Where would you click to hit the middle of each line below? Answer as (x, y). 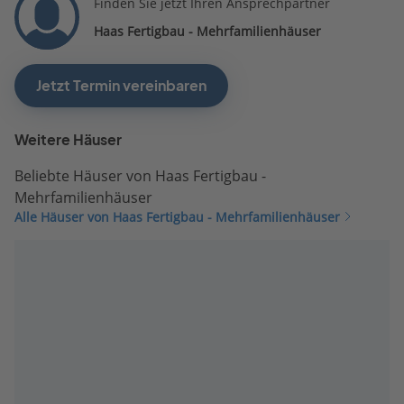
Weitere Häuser (68, 139)
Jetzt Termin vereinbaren (121, 85)
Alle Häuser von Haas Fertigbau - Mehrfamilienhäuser (177, 216)
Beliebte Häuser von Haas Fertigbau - (140, 175)
